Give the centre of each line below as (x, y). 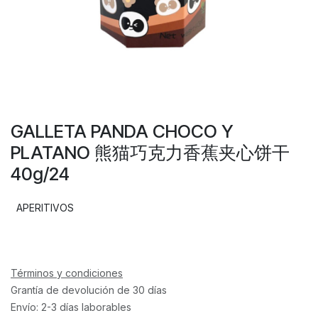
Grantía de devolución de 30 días (89, 290)
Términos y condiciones (67, 273)
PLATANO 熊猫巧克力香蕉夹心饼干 (150, 152)
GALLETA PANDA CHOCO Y (122, 131)
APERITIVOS (45, 207)
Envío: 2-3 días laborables (71, 307)
